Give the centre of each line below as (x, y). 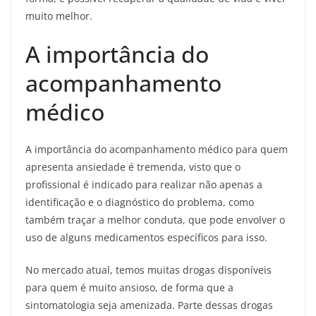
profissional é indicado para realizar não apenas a (144, 185)
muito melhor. (59, 16)
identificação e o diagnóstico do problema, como (140, 202)
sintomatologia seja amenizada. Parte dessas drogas (149, 305)
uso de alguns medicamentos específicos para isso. (146, 238)
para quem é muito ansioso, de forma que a (129, 288)
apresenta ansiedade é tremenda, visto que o (133, 167)
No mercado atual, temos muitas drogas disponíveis (148, 270)
